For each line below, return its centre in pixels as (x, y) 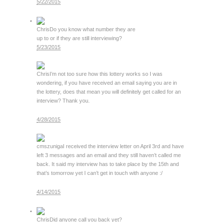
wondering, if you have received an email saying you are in (107, 83)
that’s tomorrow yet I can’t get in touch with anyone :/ (100, 173)
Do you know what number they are (92, 29)
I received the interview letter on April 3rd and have (123, 146)
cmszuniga (50, 146)
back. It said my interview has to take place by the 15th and (108, 164)
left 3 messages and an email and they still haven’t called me (109, 155)
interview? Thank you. (63, 101)
